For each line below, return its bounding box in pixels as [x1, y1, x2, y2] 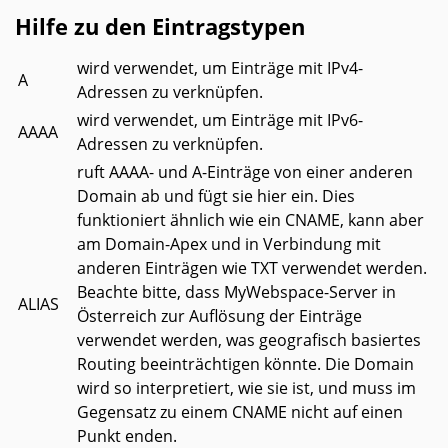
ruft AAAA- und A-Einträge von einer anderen [77, 161, 413, 184]
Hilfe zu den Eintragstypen [15, 11, 305, 42]
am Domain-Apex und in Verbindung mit [77, 233, 381, 256]
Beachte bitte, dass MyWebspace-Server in [77, 281, 396, 304]
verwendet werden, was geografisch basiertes [77, 329, 421, 352]
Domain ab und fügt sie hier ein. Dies [77, 185, 355, 208]
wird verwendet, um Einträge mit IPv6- [77, 109, 363, 132]
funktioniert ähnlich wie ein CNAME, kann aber [77, 209, 424, 232]
